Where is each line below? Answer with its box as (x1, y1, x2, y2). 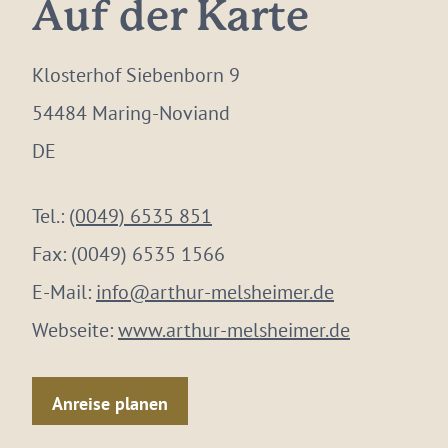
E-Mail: (32, 279, 96, 305)
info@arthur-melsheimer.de (96, 279, 334, 305)
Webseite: (32, 317, 118, 343)
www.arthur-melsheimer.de (118, 317, 350, 343)
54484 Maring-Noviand (32, 100, 230, 126)
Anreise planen (52, 391, 168, 415)
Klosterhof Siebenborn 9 (32, 62, 240, 88)
